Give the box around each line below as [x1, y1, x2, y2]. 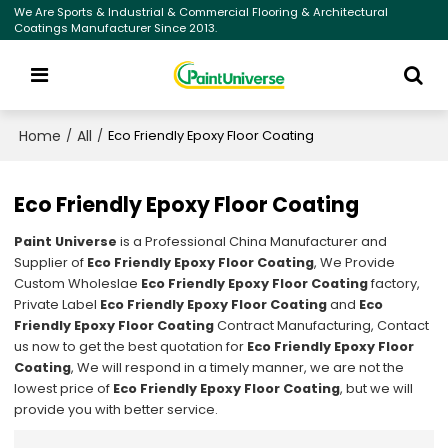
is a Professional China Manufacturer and [117, 232, 388, 252]
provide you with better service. [14, 400, 219, 420]
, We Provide [314, 253, 396, 273]
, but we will [340, 379, 414, 399]
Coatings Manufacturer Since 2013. [14, 20, 218, 36]
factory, [368, 274, 421, 294]
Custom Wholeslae [14, 274, 142, 294]
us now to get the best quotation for [14, 337, 248, 357]
